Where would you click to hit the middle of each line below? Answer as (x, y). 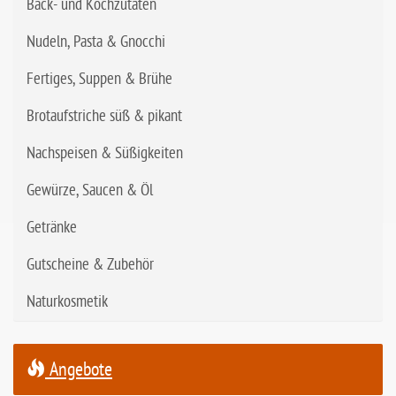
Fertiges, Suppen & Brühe (99, 79)
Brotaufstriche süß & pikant (104, 116)
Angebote (79, 369)
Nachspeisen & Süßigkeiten (105, 153)
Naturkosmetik (67, 302)
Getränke (52, 228)
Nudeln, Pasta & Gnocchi (96, 42)
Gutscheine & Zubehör (90, 265)
